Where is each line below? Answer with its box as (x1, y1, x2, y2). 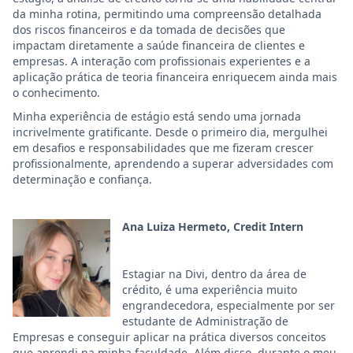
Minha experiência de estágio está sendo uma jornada (13, 109, 301, 124)
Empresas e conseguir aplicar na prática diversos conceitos (13, 329, 326, 344)
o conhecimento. (13, 85, 103, 100)
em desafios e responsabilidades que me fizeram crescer (13, 140, 314, 155)
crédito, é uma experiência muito (122, 282, 297, 297)
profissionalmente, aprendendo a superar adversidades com (13, 156, 333, 171)
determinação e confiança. (13, 172, 155, 187)
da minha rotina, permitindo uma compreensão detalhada (13, 6, 321, 21)
